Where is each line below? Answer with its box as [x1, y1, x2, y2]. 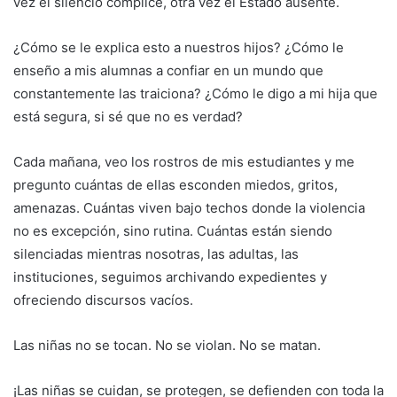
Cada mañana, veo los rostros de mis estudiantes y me [13, 153, 354, 171]
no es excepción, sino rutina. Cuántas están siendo [13, 222, 332, 240]
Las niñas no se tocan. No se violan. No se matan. [13, 337, 321, 354]
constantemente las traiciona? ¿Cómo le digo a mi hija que [13, 85, 378, 103]
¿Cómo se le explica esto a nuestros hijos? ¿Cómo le [13, 39, 344, 57]
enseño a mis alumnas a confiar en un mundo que [13, 62, 323, 80]
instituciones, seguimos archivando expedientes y [13, 269, 327, 286]
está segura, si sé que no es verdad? [13, 108, 243, 126]
